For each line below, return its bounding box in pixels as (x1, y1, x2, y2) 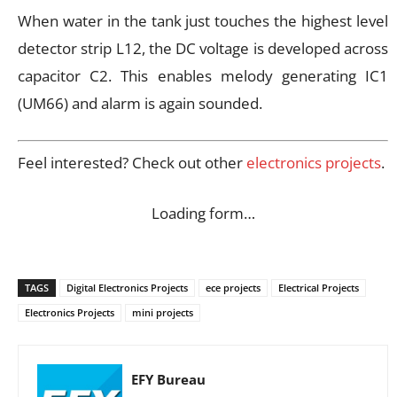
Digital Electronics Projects (66, 281, 188, 295)
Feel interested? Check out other (18, 152, 246, 174)
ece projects (206, 281, 261, 295)
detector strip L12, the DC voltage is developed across (18, 37, 388, 58)
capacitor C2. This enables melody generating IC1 (18, 65, 388, 86)
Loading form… (151, 203, 255, 224)
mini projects (132, 306, 193, 320)
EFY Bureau (131, 370, 206, 389)
